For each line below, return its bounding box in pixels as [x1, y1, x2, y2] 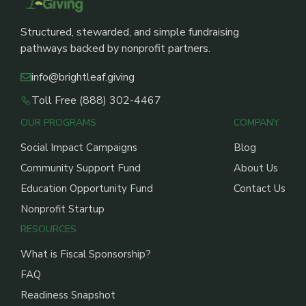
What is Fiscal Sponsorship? [20, 247, 151, 261]
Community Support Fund [20, 161, 141, 175]
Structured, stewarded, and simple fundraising [20, 25, 239, 40]
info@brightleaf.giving [31, 69, 135, 85]
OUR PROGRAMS [20, 115, 96, 129]
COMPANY [234, 115, 279, 129]
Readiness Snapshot [20, 288, 115, 302]
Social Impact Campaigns [20, 140, 137, 154]
